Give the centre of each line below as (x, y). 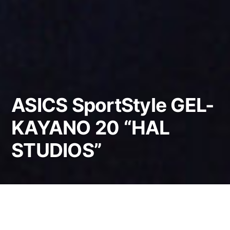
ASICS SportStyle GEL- (113, 105)
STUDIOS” (57, 150)
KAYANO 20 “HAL (91, 128)
